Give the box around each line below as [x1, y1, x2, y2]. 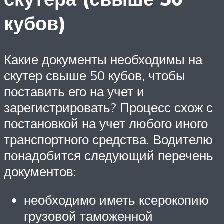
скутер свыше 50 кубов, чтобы [4, 67, 185, 83]
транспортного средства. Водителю [4, 131, 213, 147]
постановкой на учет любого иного [4, 115, 208, 131]
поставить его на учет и [4, 83, 144, 99]
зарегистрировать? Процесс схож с [4, 99, 213, 115]
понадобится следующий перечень [4, 147, 213, 163]
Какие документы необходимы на [4, 51, 202, 67]
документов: [4, 163, 76, 179]
